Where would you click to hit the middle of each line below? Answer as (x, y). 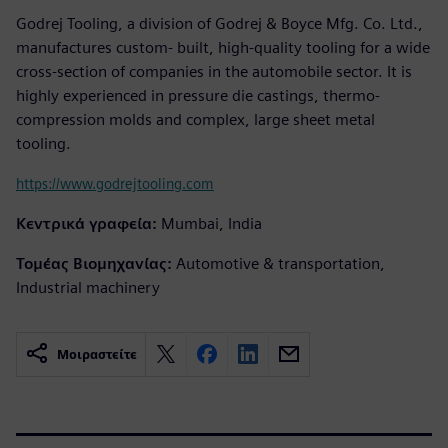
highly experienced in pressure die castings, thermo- (198, 95)
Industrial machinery (88, 287)
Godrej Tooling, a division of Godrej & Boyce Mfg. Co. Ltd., (219, 23)
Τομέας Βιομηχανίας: (94, 263)
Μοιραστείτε (97, 354)
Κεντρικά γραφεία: (86, 223)
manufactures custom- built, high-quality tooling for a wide (223, 47)
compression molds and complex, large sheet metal (195, 119)
